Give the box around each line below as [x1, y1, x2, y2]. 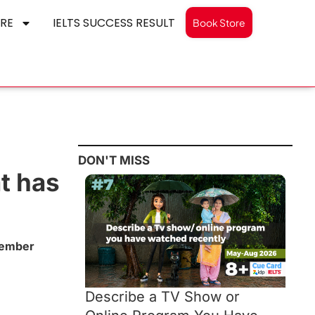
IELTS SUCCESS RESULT [53, 15, 175, 31]
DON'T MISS [78, 153, 150, 168]
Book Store [193, 16, 245, 29]
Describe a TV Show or [85, 288, 240, 305]
